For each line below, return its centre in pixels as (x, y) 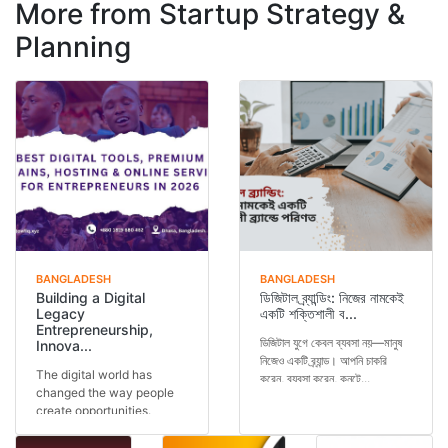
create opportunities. (93, 411)
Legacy (60, 314)
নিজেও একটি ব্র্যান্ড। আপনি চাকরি (323, 361)
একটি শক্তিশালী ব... (308, 314)
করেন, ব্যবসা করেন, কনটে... (315, 379)
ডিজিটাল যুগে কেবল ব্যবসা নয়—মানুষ (331, 343)
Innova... (64, 346)
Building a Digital (90, 298)
